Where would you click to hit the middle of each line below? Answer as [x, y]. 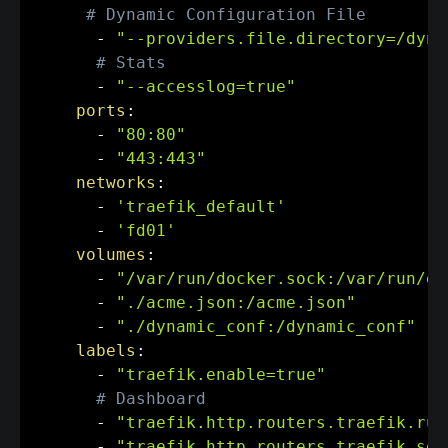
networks [116, 182]
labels [106, 350]
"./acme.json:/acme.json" [236, 302]
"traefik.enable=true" [221, 374]
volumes [111, 254]
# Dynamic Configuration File [226, 14]
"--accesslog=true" [206, 86]
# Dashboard [151, 398]
